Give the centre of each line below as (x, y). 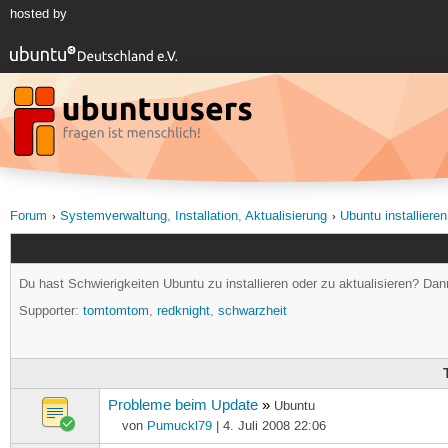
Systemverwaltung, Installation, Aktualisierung (193, 217)
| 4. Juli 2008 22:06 (268, 425)
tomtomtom (116, 312)
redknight (184, 312)
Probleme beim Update (183, 405)
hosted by (38, 14)
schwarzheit (253, 312)
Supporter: (51, 312)
